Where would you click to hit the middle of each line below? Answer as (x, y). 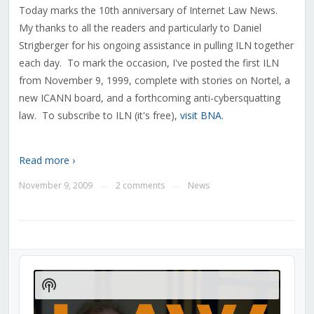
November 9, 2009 (55, 186)
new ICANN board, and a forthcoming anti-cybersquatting (149, 98)
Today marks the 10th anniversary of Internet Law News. (149, 11)
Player (34, 275)
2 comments (140, 186)
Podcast (68, 298)
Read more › (47, 161)
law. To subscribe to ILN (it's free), (99, 116)
